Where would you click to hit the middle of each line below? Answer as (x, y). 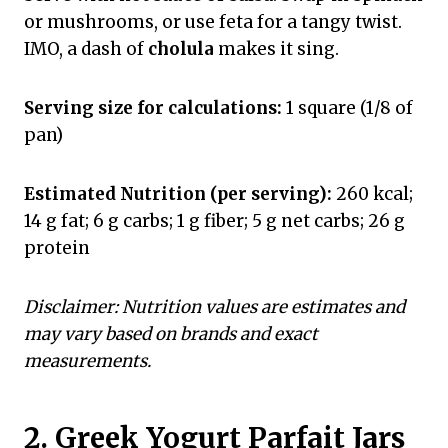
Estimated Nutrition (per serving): (178, 194)
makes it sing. (276, 49)
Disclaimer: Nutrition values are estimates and (214, 307)
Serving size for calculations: (153, 108)
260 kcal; (372, 194)
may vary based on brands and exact (171, 334)
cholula (181, 49)
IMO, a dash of (86, 49)
